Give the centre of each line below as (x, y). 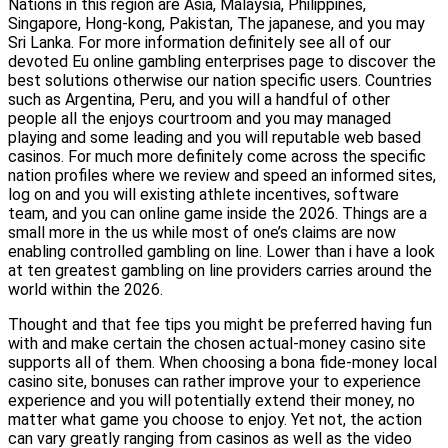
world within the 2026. (85, 290)
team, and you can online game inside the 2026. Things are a (217, 214)
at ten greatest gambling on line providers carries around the (220, 271)
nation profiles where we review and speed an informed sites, (222, 176)
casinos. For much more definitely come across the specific (217, 157)
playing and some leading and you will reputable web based (214, 138)
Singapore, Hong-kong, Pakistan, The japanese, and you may (216, 24)
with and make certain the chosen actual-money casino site (217, 344)
